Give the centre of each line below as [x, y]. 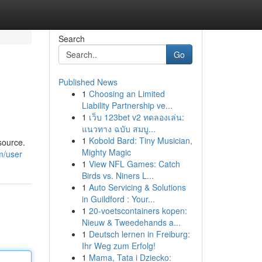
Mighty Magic [106, 152]
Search [71, 39]
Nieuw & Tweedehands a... [131, 222]
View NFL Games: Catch [134, 164]
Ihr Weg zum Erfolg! [118, 246]
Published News [88, 82]
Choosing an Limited [127, 94]
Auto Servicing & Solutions [137, 187]
